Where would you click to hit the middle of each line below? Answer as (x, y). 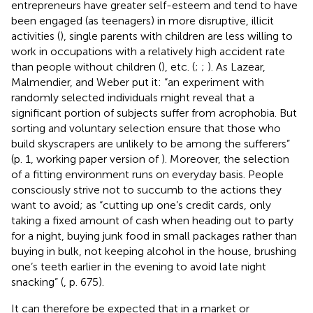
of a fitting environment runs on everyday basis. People (147, 174)
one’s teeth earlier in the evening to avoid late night (139, 266)
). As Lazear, (236, 66)
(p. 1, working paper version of (86, 159)
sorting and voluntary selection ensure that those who (146, 128)
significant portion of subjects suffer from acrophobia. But (154, 112)
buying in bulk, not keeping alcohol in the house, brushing (154, 251)
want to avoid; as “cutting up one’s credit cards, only (141, 205)
